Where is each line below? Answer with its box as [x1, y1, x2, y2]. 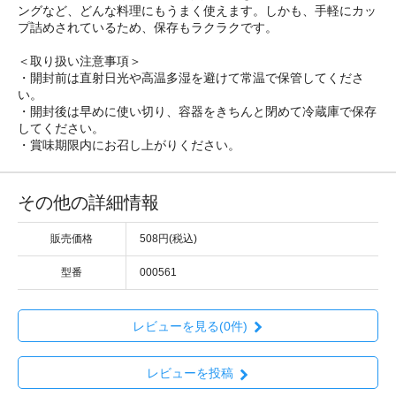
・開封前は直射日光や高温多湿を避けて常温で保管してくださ [18, 70, 364, 85]
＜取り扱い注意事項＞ [18, 53, 141, 68]
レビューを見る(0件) [132, 319, 247, 334]
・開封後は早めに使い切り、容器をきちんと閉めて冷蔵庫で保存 [18, 103, 377, 118]
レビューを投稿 [146, 366, 233, 381]
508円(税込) [140, 232, 197, 245]
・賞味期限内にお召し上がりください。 [18, 137, 240, 152]
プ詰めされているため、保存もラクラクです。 [18, 19, 278, 34]
